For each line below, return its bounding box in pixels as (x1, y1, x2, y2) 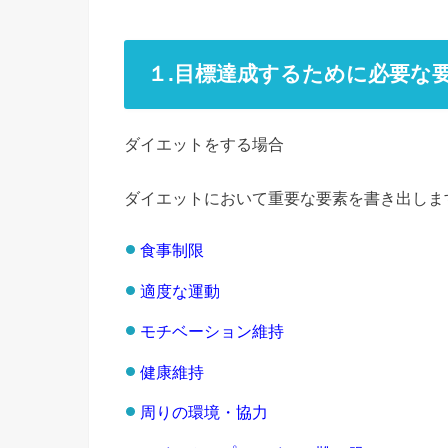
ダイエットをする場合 (124, 134, 284, 153)
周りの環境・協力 (140, 403, 269, 422)
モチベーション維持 (140, 322, 285, 341)
